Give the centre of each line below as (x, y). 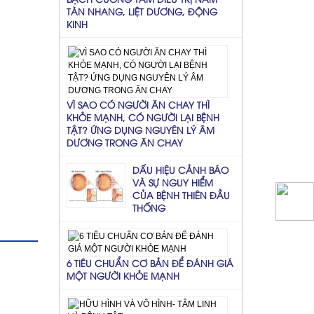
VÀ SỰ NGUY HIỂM (172, 182)
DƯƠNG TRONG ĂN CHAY (124, 142)
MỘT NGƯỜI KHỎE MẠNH (123, 275)
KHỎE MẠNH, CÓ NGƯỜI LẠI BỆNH (143, 117)
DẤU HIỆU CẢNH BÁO (180, 169)
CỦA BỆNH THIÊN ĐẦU (181, 194)
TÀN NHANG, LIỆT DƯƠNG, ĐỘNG (142, 11)
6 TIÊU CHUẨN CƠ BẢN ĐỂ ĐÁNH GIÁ (150, 262)
